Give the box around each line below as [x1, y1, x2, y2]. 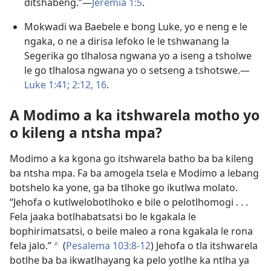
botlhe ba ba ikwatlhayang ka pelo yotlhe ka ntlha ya [10, 253, 249, 267]
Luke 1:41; [24, 78, 70, 92]
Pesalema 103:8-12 [66, 238, 151, 252]
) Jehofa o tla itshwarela [151, 238, 258, 252]
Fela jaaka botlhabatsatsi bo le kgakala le [10, 209, 196, 223]
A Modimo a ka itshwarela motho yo [10, 105, 260, 125]
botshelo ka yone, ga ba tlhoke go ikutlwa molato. [10, 180, 238, 194]
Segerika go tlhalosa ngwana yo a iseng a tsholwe [24, 49, 252, 63]
